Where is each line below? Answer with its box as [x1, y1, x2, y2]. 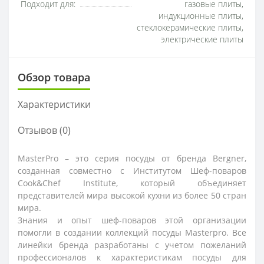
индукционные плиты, [159, 11, 243, 21]
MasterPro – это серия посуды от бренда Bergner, [18, 153, 246, 164]
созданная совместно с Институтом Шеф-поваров [18, 165, 246, 176]
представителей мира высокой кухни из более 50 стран [18, 190, 246, 201]
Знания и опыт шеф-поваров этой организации [18, 214, 246, 226]
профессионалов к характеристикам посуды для [18, 252, 246, 263]
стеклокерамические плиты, [137, 22, 243, 33]
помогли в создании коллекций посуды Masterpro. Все [18, 227, 246, 238]
